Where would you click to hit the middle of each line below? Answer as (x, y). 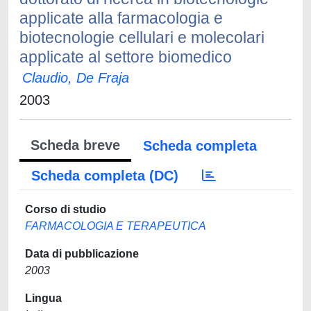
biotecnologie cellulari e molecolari (142, 37)
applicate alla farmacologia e (121, 18)
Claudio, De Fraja (76, 78)
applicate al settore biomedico (126, 57)
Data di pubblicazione (82, 254)
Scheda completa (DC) (105, 176)
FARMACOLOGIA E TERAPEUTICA (116, 226)
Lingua (43, 298)
